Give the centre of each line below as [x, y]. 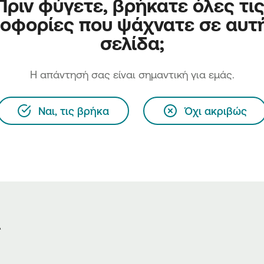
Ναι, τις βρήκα [74, 111]
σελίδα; [132, 43]
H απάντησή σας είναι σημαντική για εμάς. [132, 74]
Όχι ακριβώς [216, 111]
